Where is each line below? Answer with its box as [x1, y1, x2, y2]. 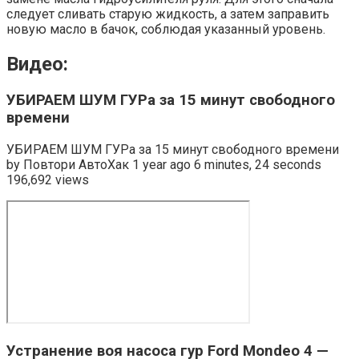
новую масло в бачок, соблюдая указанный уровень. [6, 22, 325, 38]
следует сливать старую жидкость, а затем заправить [6, 6, 329, 22]
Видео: [6, 53, 68, 76]
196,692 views [6, 171, 89, 188]
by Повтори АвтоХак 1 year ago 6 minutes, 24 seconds [6, 156, 321, 172]
